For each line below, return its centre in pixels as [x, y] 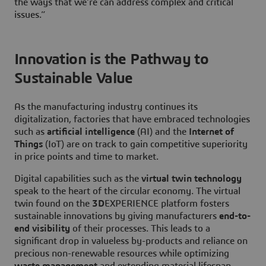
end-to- [235, 216]
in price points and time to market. [86, 156]
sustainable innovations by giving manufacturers [117, 216]
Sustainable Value [74, 79]
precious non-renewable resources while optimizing [122, 253]
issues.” [30, 15]
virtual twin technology [191, 178]
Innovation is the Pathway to [112, 60]
